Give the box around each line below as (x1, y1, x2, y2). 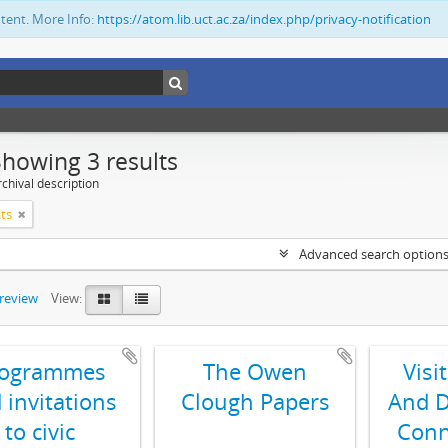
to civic (5, 416, 75, 446)
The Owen (203, 356, 307, 386)
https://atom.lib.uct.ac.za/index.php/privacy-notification (97, 10, 431, 28)
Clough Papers (180, 386, 330, 416)
